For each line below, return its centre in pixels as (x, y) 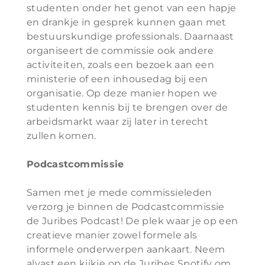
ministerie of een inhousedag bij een (117, 79)
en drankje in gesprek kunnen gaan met (126, 22)
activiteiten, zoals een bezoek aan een (120, 65)
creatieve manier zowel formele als (112, 235)
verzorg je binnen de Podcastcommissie (125, 207)
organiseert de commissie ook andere (120, 51)
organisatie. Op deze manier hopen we (122, 93)
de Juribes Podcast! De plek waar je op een (132, 221)
